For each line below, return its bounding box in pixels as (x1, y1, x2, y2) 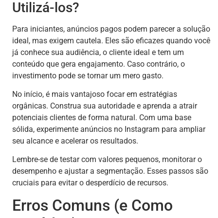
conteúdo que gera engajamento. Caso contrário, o (12, 59, 185, 69)
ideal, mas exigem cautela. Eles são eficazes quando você (12, 36, 210, 45)
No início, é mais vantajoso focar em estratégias (12, 90, 177, 99)
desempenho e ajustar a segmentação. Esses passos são (12, 166, 208, 176)
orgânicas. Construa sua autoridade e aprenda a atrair (12, 101, 197, 111)
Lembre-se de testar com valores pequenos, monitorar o (12, 155, 202, 164)
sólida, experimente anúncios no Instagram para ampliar (12, 125, 205, 134)
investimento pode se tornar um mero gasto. (12, 71, 163, 80)
